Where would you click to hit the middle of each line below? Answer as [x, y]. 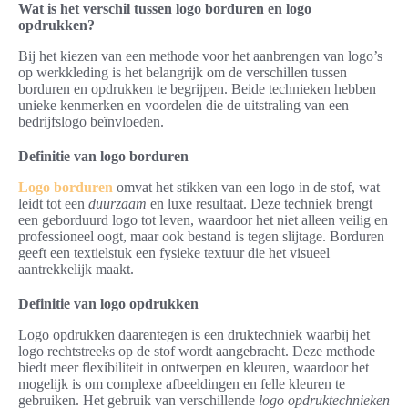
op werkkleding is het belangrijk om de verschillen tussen [183, 73]
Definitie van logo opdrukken [108, 304]
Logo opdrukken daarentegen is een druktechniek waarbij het [194, 335]
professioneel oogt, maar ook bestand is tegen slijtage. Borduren [201, 237]
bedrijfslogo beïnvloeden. [91, 122]
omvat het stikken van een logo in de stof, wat [246, 188]
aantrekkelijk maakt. [76, 270]
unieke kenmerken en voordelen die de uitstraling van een [184, 106]
